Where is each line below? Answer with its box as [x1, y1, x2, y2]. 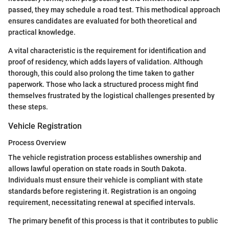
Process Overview [8, 138, 66, 147]
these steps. [8, 103, 48, 111]
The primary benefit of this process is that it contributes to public [8, 216, 218, 225]
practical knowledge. [8, 28, 76, 37]
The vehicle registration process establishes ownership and [8, 153, 201, 162]
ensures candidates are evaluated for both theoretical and [8, 17, 197, 26]
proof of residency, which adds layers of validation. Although [8, 58, 203, 66]
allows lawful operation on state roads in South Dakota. [8, 164, 187, 173]
